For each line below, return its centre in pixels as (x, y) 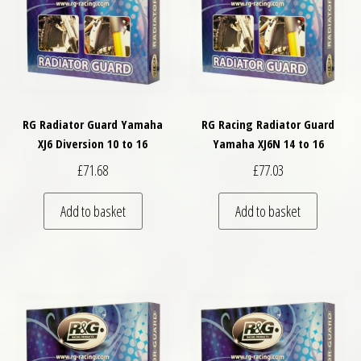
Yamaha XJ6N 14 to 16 (268, 143)
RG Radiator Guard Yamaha (93, 124)
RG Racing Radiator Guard (268, 124)
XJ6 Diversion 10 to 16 (93, 143)
